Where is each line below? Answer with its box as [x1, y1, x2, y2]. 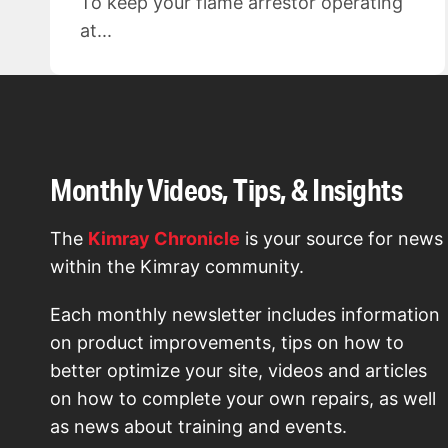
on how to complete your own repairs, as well [50, 388, 436, 410]
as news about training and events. [50, 416, 347, 438]
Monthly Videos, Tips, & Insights [50, 171, 402, 209]
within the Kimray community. [50, 256, 304, 278]
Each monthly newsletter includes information [50, 304, 440, 326]
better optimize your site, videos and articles [50, 360, 427, 382]
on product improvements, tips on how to [50, 332, 404, 354]
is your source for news [240, 228, 443, 250]
